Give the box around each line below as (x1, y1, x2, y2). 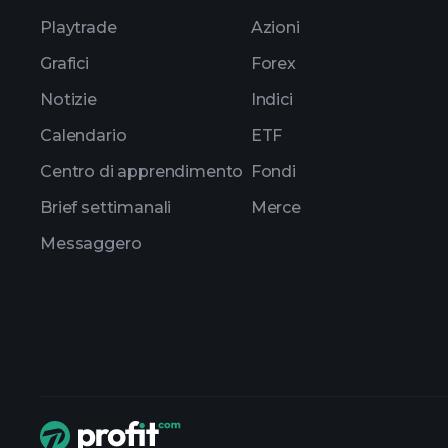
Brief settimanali (40, 198, 172, 217)
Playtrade (40, 18, 117, 37)
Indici (250, 90, 293, 109)
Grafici (40, 54, 89, 73)
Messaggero (40, 234, 142, 253)
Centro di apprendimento (40, 162, 244, 181)
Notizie (40, 90, 97, 109)
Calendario (40, 126, 127, 145)
